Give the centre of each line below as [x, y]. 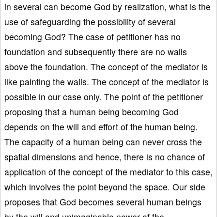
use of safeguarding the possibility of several [90, 21]
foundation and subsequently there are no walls [96, 51]
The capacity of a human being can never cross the [103, 141]
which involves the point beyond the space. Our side [105, 186]
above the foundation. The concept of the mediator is [106, 66]
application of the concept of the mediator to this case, [108, 171]
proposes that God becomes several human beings [103, 201]
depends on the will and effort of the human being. [101, 126]
